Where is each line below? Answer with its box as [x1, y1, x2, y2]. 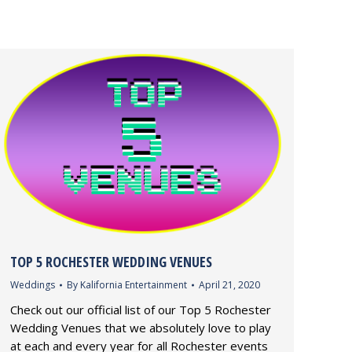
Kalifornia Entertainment [80, 278, 187, 292]
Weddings [10, 278, 55, 292]
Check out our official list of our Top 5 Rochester [10, 302, 271, 318]
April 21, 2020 [199, 278, 260, 292]
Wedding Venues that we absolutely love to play [10, 320, 271, 336]
